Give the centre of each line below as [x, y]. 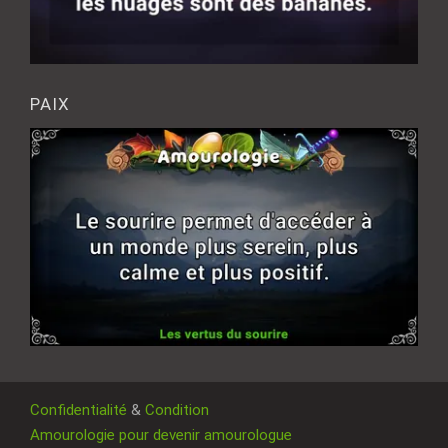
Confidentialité [78, 410]
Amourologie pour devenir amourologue [163, 435]
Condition [177, 410]
